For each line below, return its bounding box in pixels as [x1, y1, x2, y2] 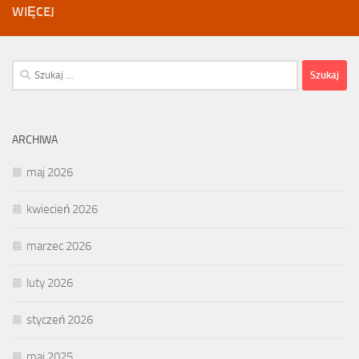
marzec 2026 [26, 238, 91, 253]
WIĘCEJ [12, 3, 54, 19]
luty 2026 [26, 275, 73, 290]
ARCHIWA [12, 132, 58, 147]
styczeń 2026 [26, 312, 93, 327]
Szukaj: [11, 61, 46, 76]
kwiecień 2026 [26, 201, 98, 216]
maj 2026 [26, 164, 73, 179]
